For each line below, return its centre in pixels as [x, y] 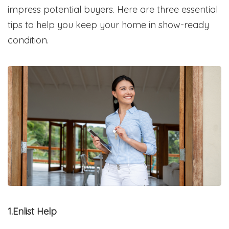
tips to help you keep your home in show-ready [108, 25]
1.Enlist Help [32, 212]
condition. [28, 40]
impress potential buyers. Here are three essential [113, 9]
